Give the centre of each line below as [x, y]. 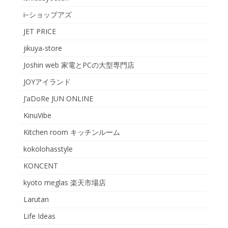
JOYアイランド [47, 81]
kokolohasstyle [48, 149]
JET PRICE [40, 31]
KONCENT [41, 165]
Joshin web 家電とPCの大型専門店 [79, 65]
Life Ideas [39, 216]
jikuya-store [43, 48]
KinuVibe [37, 115]
